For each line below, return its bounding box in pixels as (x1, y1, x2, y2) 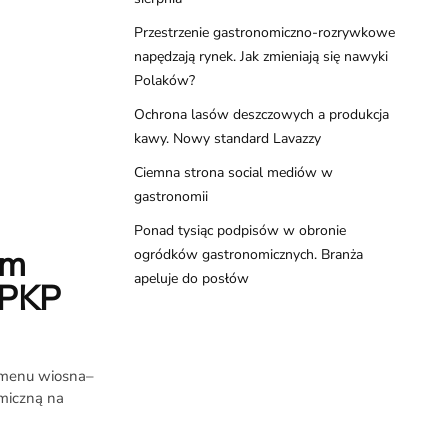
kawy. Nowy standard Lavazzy (133, 129, 321, 148)
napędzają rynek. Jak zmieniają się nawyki (133, 47, 388, 66)
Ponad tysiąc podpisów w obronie (133, 221, 346, 240)
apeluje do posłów (133, 269, 249, 288)
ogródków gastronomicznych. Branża (133, 245, 363, 264)
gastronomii (133, 187, 208, 206)
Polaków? (133, 71, 195, 90)
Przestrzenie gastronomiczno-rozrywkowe (133, 23, 395, 42)
